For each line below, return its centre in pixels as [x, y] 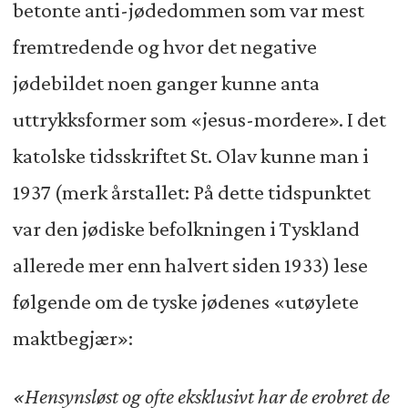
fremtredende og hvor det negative [164, 47]
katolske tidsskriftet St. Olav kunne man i [190, 156]
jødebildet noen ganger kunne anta [166, 83]
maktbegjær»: [72, 338]
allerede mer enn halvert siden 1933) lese [190, 265]
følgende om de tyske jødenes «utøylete [185, 302]
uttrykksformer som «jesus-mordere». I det [199, 120]
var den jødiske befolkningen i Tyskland [186, 229]
